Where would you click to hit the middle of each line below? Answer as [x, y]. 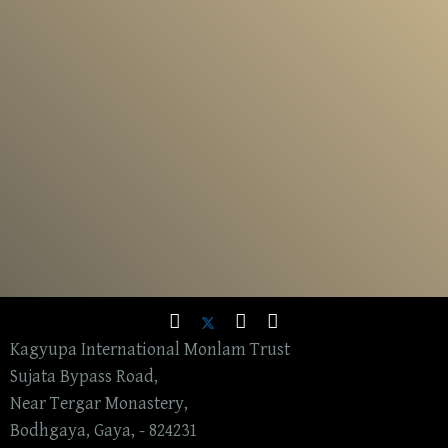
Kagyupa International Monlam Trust [150, 350]
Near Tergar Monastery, [99, 404]
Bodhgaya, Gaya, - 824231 [103, 431]
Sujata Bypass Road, [84, 377]
